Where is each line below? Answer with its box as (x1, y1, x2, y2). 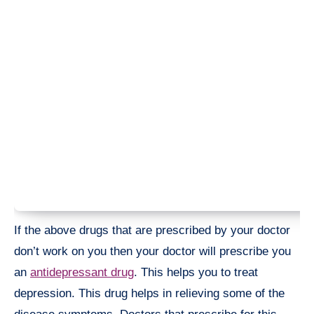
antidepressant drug (30, 266, 134, 280)
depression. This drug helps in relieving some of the (14, 287, 285, 301)
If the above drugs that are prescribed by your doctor (14, 224, 290, 238)
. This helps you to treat (134, 266, 258, 280)
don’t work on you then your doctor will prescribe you (14, 245, 291, 259)
